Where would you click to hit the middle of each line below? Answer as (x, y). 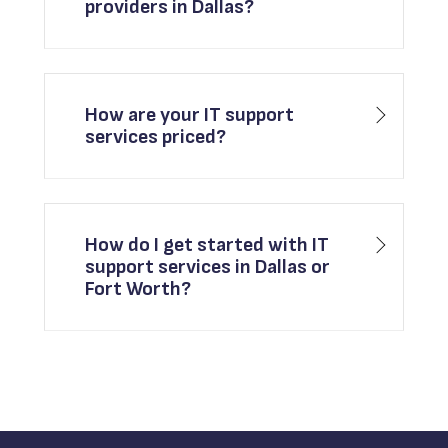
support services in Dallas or (208, 267)
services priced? (156, 137)
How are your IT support (190, 115)
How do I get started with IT (207, 245)
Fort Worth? (138, 289)
